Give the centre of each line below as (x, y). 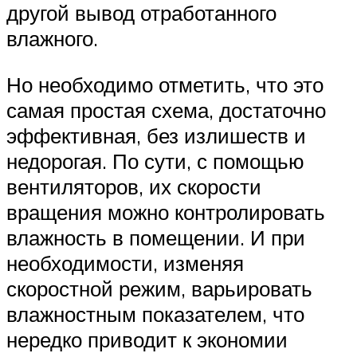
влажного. (52, 39)
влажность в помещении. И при (156, 238)
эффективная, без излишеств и (156, 136)
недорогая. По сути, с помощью (155, 161)
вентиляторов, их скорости (134, 187)
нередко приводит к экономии (147, 340)
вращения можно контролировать (166, 212)
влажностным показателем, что (155, 314)
